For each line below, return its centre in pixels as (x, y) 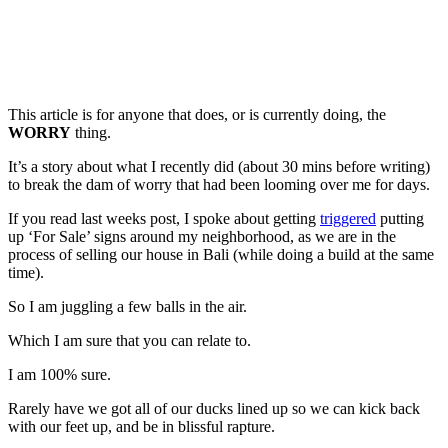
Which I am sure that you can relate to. (129, 341)
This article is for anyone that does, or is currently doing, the (197, 115)
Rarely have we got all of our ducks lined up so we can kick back (214, 409)
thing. (91, 133)
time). (26, 273)
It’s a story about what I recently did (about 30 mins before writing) (219, 167)
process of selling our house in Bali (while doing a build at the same (221, 255)
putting (400, 219)
